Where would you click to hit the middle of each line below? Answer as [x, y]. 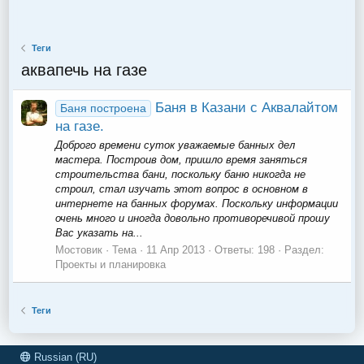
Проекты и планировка [111, 265]
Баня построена [103, 108]
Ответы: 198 [245, 250]
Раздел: [305, 250]
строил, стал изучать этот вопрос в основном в [182, 188]
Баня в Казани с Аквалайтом [246, 107]
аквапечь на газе [84, 70]
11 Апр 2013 [176, 250]
